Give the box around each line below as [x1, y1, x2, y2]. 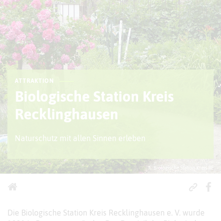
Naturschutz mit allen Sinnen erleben [15, 134, 146, 143]
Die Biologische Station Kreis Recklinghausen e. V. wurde [7, 208, 205, 218]
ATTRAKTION [15, 77, 54, 84]
